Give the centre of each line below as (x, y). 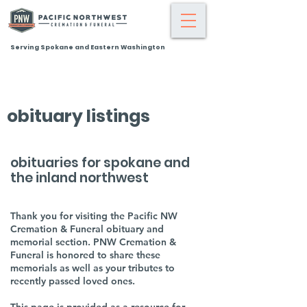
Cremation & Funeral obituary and (87, 229)
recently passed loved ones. (73, 281)
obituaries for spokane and (100, 163)
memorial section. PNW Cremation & (93, 242)
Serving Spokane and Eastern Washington (88, 47)
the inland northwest (79, 178)
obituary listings (78, 116)
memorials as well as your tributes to (93, 268)
